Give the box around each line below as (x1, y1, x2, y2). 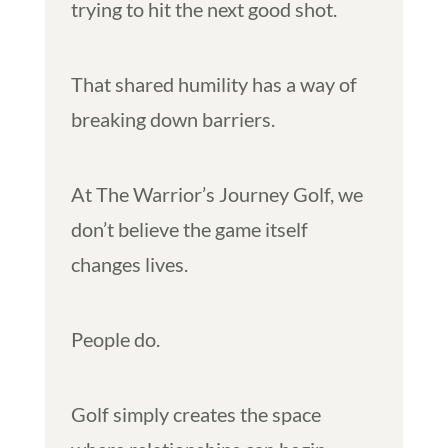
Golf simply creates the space (70, 401, 321, 426)
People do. (70, 326, 160, 351)
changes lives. (70, 251, 188, 276)
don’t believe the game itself (70, 216, 308, 241)
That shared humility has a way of (70, 71, 357, 96)
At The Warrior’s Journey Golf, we (70, 181, 363, 206)
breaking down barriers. (70, 106, 275, 131)
